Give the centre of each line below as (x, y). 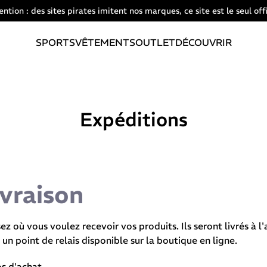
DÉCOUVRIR (203, 42)
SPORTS (55, 42)
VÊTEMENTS (105, 42)
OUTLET (155, 42)
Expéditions (133, 120)
